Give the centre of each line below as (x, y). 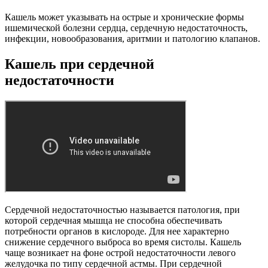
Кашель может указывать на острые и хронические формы (124, 17)
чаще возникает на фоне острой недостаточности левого (120, 252)
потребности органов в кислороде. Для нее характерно (117, 231)
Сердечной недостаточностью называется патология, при (122, 209)
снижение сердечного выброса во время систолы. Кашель (123, 242)
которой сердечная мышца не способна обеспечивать (113, 220)
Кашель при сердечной (80, 64)
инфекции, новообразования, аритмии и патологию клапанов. (133, 39)
